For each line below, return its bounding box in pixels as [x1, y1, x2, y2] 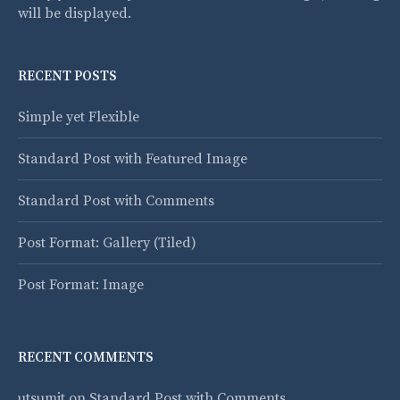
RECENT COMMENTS [18, 349, 154, 367]
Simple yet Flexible [18, 108, 139, 127]
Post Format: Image [18, 276, 144, 295]
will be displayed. [18, 4, 131, 23]
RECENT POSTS [18, 68, 117, 86]
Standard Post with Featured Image [18, 150, 247, 169]
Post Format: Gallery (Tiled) [18, 234, 196, 253]
